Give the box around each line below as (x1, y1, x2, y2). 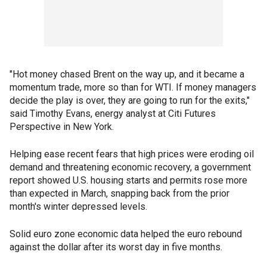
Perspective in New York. (10, 121, 114, 133)
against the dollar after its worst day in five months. (10, 241, 222, 253)
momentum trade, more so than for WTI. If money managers (10, 82, 256, 94)
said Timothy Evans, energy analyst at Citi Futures (10, 108, 216, 120)
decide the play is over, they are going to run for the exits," (10, 95, 250, 107)
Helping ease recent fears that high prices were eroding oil (10, 148, 254, 160)
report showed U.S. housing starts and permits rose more (10, 175, 247, 187)
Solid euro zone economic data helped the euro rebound (10, 228, 242, 240)
